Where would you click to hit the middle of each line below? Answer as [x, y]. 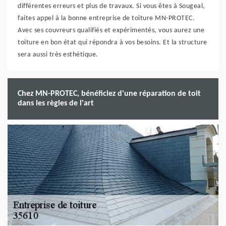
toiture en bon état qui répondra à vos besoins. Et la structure [112, 43]
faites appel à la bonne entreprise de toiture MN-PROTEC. [106, 18]
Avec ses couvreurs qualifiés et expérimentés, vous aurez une [111, 31]
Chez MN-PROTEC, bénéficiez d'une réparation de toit [109, 94]
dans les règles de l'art [56, 103]
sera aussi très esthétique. [58, 55]
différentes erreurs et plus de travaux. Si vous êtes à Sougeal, [111, 6]
